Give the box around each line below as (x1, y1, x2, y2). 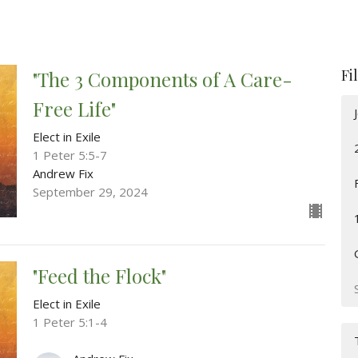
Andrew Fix (32, 165, 93, 181)
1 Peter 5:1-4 (32, 313, 107, 330)
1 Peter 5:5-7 (32, 146, 107, 163)
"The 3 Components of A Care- (32, 66, 292, 92)
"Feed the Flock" (32, 262, 166, 288)
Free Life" (32, 95, 116, 121)
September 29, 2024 (32, 183, 148, 200)
